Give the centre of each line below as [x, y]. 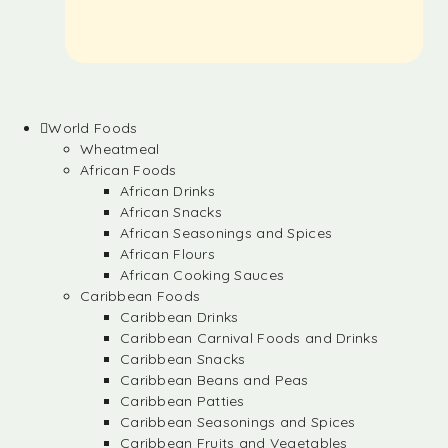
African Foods [128, 170]
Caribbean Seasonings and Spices [238, 422]
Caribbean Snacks [183, 359]
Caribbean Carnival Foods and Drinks [249, 338]
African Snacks [171, 212]
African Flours [167, 254]
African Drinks [167, 191]
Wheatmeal [120, 149]
